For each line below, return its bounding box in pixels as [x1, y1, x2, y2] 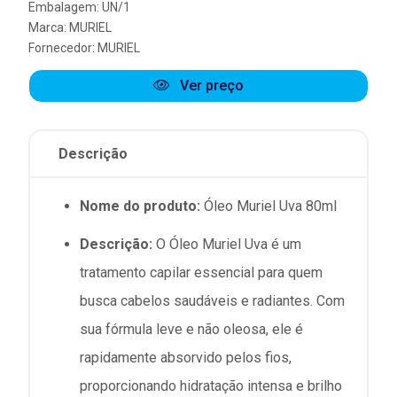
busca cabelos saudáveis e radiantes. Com [80, 292, 345, 310]
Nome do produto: [80, 197, 200, 214]
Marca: [28, 19, 69, 35]
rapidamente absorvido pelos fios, [80, 349, 292, 367]
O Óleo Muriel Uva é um [152, 236, 301, 253]
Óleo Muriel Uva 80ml [200, 197, 337, 214]
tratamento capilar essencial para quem [80, 264, 323, 282]
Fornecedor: [28, 40, 97, 55]
